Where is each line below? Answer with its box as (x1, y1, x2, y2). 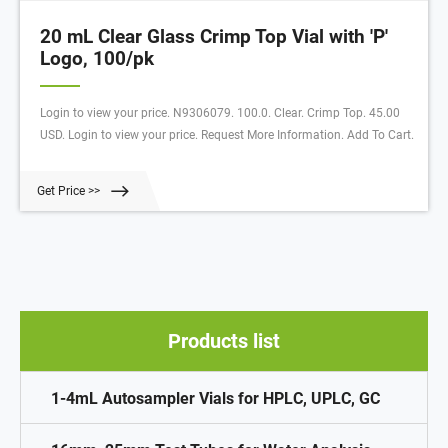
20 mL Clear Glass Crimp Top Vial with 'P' (40, 26, 388, 49)
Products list (168, 329, 280, 354)
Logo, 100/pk (40, 48, 154, 71)
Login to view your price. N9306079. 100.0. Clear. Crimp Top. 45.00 (40, 106, 400, 121)
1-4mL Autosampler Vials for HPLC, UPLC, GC (51, 389, 380, 409)
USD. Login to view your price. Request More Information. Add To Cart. (40, 128, 414, 143)
